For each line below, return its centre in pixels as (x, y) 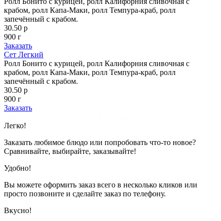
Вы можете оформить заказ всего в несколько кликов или (101, 184)
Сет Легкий (24, 54)
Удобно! (18, 168)
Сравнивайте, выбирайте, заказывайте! (70, 151)
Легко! (15, 125)
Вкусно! (18, 210)
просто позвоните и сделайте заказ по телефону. (85, 193)
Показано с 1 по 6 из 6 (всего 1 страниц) (72, 116)
